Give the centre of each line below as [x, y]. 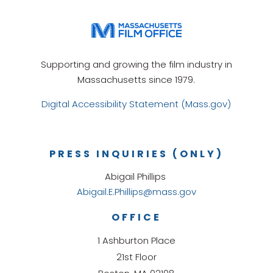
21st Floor [136, 257]
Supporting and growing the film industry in [136, 65]
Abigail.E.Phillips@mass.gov [136, 192]
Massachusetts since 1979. [136, 80]
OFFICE [136, 218]
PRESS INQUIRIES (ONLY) [136, 154]
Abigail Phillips [136, 177]
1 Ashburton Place [136, 241]
